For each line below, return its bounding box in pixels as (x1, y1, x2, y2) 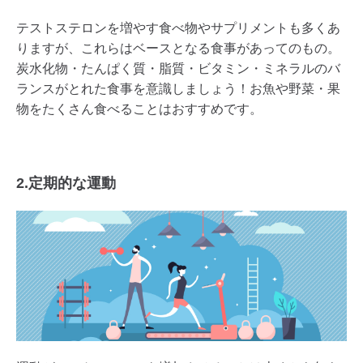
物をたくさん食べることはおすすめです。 (16, 101, 263, 116)
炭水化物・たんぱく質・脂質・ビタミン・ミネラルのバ (16, 61, 340, 75)
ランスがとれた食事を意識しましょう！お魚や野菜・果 (16, 81, 340, 96)
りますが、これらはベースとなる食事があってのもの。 (16, 41, 340, 55)
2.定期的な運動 (16, 174, 116, 191)
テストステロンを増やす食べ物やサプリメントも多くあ (16, 20, 340, 35)
